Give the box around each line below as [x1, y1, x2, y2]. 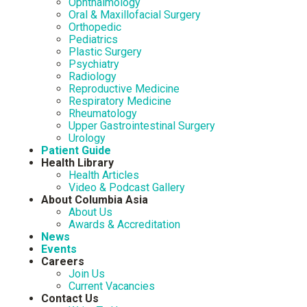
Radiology [69, 70, 116, 83]
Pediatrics [69, 33, 118, 46]
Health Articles [69, 169, 139, 182]
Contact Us [41, 292, 99, 305]
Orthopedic [69, 21, 121, 34]
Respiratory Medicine [69, 95, 171, 108]
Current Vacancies [69, 280, 155, 293]
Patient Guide [41, 144, 111, 157]
